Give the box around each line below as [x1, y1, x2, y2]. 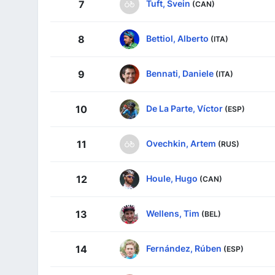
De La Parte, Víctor [146, 103, 223, 114]
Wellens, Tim [146, 208, 199, 219]
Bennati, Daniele [146, 68, 214, 79]
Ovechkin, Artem [146, 138, 216, 149]
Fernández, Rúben [146, 243, 222, 254]
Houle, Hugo [146, 173, 198, 184]
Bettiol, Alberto [146, 33, 209, 44]
